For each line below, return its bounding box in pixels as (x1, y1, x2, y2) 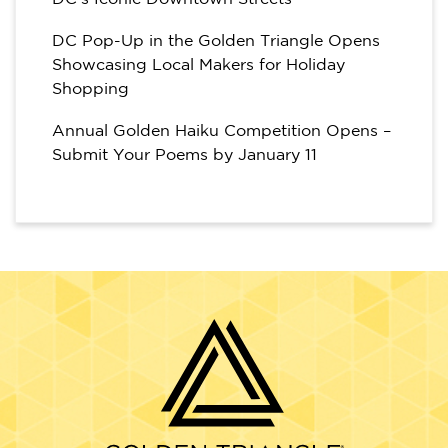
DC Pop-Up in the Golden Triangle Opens (52, 33, 380, 49)
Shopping (52, 81, 129, 97)
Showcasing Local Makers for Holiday (52, 57, 345, 73)
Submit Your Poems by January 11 (52, 147, 317, 163)
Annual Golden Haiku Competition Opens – (52, 123, 391, 139)
